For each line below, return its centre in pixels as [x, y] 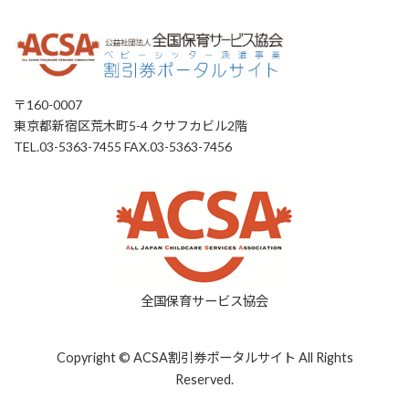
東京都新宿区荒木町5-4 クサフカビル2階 [131, 126]
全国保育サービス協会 [204, 301]
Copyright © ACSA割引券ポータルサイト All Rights [204, 357]
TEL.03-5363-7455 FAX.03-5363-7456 [123, 147]
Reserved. [204, 379]
